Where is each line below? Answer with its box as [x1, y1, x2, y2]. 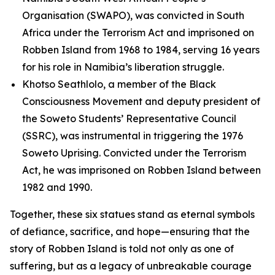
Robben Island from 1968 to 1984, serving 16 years [22, 44, 260, 56]
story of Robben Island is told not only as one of [10, 242, 234, 255]
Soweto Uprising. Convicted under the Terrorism [22, 147, 246, 159]
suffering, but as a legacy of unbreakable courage [10, 260, 252, 272]
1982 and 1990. [22, 181, 92, 193]
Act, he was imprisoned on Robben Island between [22, 164, 261, 176]
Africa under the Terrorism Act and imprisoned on [22, 26, 254, 39]
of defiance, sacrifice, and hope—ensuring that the [10, 225, 250, 238]
